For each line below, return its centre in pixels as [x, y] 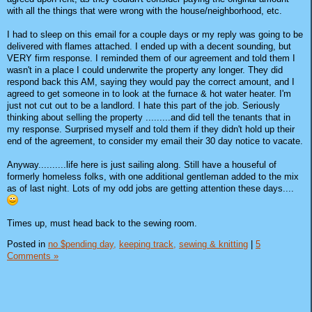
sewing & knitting [213, 244]
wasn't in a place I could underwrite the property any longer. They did [145, 70]
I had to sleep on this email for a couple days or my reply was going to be [155, 35]
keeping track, [148, 244]
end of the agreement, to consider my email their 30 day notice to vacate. [155, 141]
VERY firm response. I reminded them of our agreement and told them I [151, 58]
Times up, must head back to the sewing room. [102, 224]
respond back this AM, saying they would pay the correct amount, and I [151, 82]
